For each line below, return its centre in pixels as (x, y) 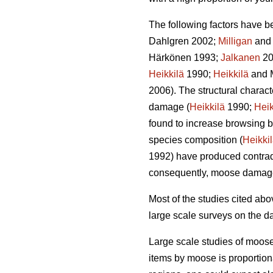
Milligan (235, 41)
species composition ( (196, 140)
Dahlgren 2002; (183, 41)
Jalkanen (240, 58)
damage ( (169, 107)
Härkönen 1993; (185, 58)
